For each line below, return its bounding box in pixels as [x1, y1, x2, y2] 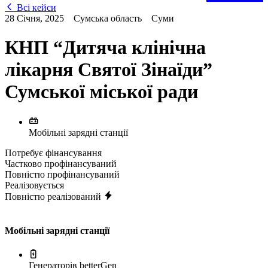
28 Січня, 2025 [5, 13, 64, 23]
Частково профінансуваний [5, 158, 117, 169]
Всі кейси [14, 2, 56, 13]
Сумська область [74, 13, 142, 23]
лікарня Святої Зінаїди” [5, 59, 212, 81]
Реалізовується [5, 179, 64, 190]
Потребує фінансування [5, 147, 102, 158]
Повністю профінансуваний [5, 169, 120, 179]
